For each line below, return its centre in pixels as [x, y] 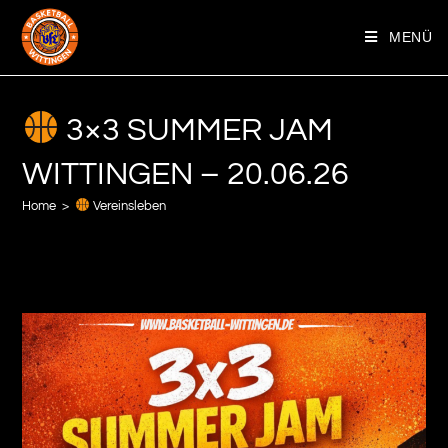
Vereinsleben [128, 206]
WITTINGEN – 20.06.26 [186, 174]
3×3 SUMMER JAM [195, 130]
